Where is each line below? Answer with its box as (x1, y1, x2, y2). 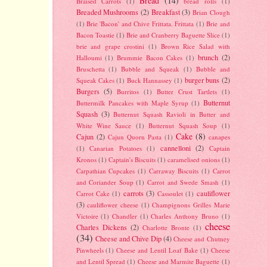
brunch (197, 52, 218, 63)
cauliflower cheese (87, 200, 138, 210)
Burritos (117, 87, 139, 97)
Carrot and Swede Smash (147, 178, 219, 187)
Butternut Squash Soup (148, 121, 218, 131)
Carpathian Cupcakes (76, 166, 135, 176)
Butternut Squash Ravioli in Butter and (113, 110, 230, 119)
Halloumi (76, 53, 102, 63)
